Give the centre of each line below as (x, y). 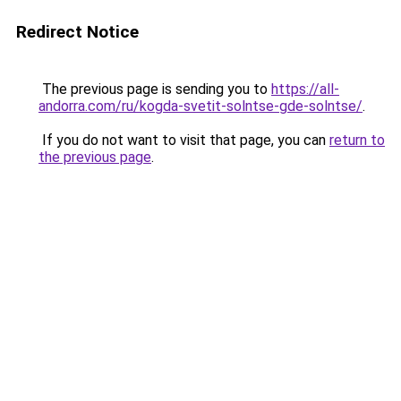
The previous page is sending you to (155, 89)
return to (357, 140)
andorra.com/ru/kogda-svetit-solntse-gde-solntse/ (200, 106)
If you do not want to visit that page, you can (184, 140)
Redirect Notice (77, 32)
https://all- (305, 89)
